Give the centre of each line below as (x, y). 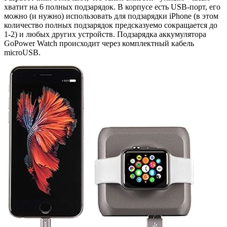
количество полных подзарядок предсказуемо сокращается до (111, 25)
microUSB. (22, 52)
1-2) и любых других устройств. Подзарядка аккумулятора (105, 34)
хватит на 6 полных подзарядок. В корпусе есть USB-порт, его (112, 7)
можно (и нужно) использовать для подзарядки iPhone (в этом (111, 16)
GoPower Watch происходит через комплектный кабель (99, 43)
